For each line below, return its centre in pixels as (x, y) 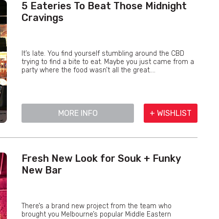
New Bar (42, 170)
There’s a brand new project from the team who (97, 206)
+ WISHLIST (171, 113)
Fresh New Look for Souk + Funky (101, 158)
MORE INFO (78, 113)
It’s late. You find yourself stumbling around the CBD (103, 54)
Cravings (43, 18)
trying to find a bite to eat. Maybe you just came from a (108, 62)
